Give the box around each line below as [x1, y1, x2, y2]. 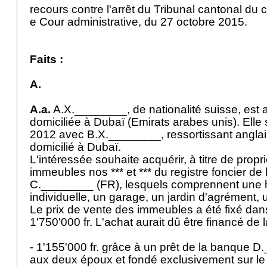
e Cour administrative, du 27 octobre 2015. [30, 15, 250, 28]
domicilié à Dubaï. [30, 141, 127, 153]
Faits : [30, 53, 63, 66]
